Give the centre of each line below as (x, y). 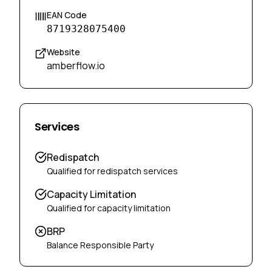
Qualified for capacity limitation (109, 208)
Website (63, 52)
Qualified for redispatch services (112, 171)
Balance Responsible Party (100, 245)
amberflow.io (76, 66)
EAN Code (67, 15)
